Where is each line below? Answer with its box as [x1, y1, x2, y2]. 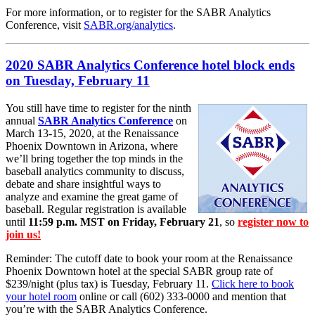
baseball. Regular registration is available [6, 202, 186, 215]
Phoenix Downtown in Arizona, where [6, 139, 178, 152]
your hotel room [6, 290, 77, 302]
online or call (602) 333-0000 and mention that [77, 290, 286, 302]
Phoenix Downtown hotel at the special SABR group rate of [6, 264, 273, 277]
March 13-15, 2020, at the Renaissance [6, 127, 179, 139]
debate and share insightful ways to [6, 177, 161, 190]
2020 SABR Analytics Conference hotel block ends [6, 57, 295, 72]
